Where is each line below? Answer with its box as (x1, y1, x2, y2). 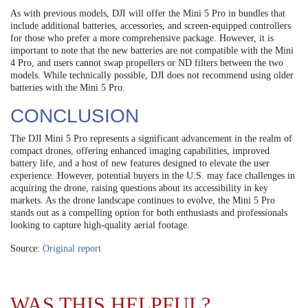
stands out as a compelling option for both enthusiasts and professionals (10, 207, 287, 218)
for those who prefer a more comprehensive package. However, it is (10, 32, 274, 43)
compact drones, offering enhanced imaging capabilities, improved (10, 145, 269, 156)
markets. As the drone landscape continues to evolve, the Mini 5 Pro (10, 195, 275, 206)
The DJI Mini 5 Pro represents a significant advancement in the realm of (10, 133, 292, 144)
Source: (10, 243, 43, 254)
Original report (43, 243, 101, 254)
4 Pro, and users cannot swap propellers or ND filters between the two (10, 57, 283, 68)
